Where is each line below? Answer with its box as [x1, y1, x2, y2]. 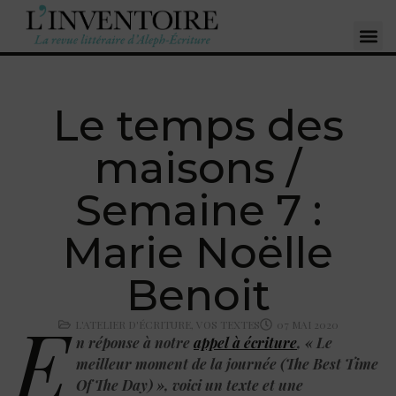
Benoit [126, 269, 270, 321]
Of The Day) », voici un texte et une [76, 375, 303, 394]
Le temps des [52, 99, 344, 151]
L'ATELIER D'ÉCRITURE [74, 316, 191, 331]
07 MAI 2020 [276, 316, 339, 331]
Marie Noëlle [63, 226, 333, 278]
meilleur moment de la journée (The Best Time [76, 354, 378, 373]
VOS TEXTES [195, 316, 260, 331]
